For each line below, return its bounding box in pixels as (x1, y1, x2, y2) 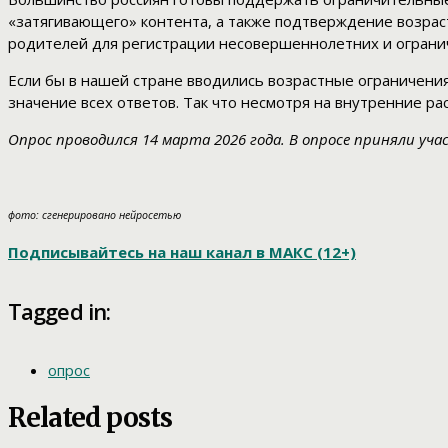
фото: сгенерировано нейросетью (8, 208, 181, 223)
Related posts (8, 400, 172, 434)
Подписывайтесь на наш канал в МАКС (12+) (8, 242, 356, 263)
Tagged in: (8, 296, 111, 327)
